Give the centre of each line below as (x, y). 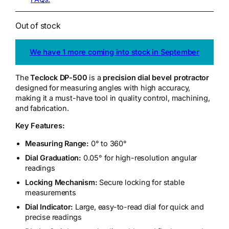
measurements (51, 193)
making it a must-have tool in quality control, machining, (113, 98)
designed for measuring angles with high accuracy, (103, 88)
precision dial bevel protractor (156, 77)
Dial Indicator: (49, 207)
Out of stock (38, 26)
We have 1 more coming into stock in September (114, 52)
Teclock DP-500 (59, 77)
